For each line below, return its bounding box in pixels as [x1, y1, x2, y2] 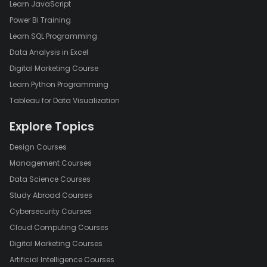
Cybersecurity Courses [10, 206, 92, 217]
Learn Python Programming [10, 79, 108, 90]
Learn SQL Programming [10, 31, 97, 42]
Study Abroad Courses [10, 190, 92, 201]
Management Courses [10, 158, 92, 169]
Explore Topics [10, 119, 94, 135]
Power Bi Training [10, 15, 71, 26]
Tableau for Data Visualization [10, 95, 120, 106]
